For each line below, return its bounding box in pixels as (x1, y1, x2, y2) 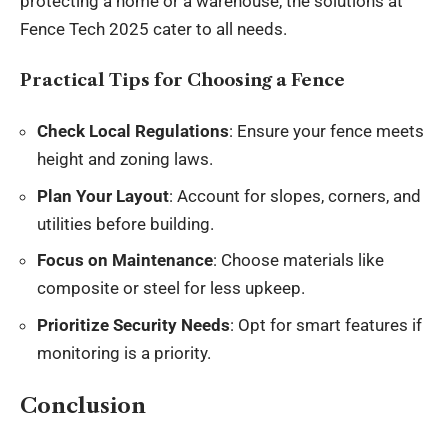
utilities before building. (37, 213, 214, 234)
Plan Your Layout (37, 185, 169, 206)
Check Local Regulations (37, 121, 229, 141)
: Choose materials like (213, 250, 384, 270)
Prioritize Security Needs (37, 314, 230, 335)
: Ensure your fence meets (229, 121, 424, 141)
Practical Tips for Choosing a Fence (20, 69, 345, 90)
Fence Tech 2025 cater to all (20, 19, 237, 39)
